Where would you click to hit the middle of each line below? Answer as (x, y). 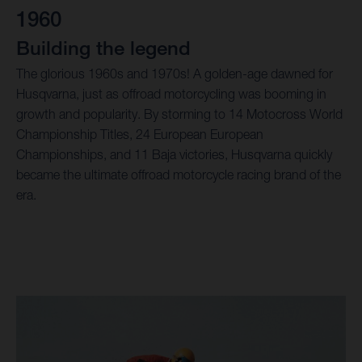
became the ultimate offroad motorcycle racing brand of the (179, 175)
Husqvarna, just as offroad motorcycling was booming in (171, 94)
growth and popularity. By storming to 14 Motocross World (179, 114)
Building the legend (103, 47)
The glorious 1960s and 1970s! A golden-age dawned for (175, 74)
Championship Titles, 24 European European (140, 134)
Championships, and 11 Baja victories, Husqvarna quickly (174, 154)
